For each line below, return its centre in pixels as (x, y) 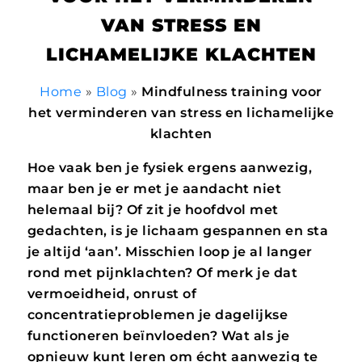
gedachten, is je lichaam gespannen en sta (178, 230)
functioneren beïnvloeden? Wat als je (158, 335)
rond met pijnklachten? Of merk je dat (162, 272)
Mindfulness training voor (232, 91)
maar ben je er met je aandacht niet (154, 188)
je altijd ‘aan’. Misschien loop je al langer (170, 251)
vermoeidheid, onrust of (112, 293)
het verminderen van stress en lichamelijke (181, 112)
